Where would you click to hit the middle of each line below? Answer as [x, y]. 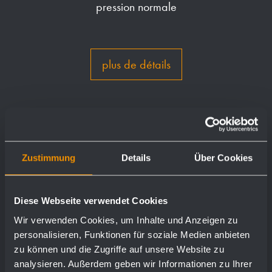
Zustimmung [49, 158]
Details [136, 158]
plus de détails [136, 64]
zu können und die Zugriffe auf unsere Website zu [119, 249]
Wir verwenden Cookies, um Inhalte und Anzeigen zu [126, 220]
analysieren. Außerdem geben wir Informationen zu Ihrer [133, 263]
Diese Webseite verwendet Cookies [91, 201]
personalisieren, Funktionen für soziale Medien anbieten [132, 234]
